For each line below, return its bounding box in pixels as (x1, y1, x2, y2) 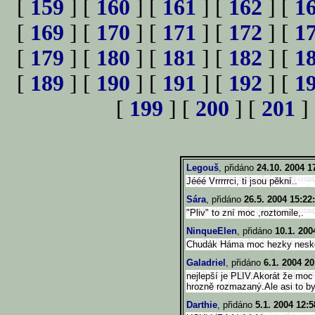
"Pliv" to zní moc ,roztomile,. (186, 207, 304, 218)
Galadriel (186, 257, 226, 268)
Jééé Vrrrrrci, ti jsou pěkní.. (186, 176, 297, 186)
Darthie (186, 300, 217, 310)
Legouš (186, 162, 219, 173)
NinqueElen (186, 226, 237, 236)
